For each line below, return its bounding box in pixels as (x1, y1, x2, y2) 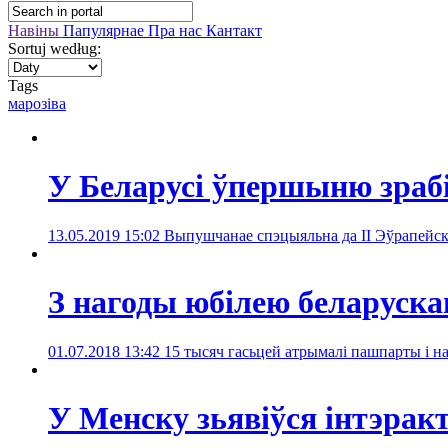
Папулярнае (63, 22, 148, 39)
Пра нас (148, 22, 206, 39)
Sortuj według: (8, 40, 101, 57)
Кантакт (206, 22, 262, 39)
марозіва (8, 95, 66, 112)
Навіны (8, 22, 63, 39)
